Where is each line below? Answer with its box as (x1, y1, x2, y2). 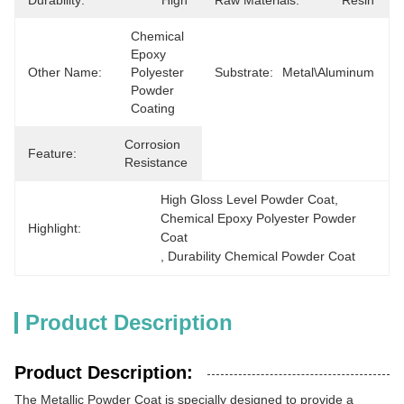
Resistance (124, 155, 188, 170)
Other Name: (28, 65, 102, 79)
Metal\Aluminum (282, 65, 374, 79)
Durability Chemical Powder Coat (168, 249, 356, 263)
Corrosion (124, 137, 180, 151)
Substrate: (215, 65, 273, 79)
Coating (131, 101, 175, 115)
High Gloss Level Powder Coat (161, 192, 335, 207)
